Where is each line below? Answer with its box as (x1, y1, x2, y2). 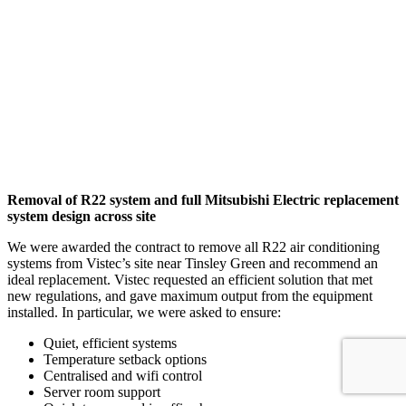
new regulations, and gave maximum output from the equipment (7, 287, 372, 304)
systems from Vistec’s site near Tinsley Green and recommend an (7, 255, 378, 271)
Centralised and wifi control (43, 367, 202, 383)
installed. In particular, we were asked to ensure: (7, 304, 281, 320)
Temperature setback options (43, 351, 207, 367)
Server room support (43, 383, 160, 400)
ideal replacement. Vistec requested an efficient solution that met (7, 271, 372, 287)
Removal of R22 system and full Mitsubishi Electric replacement (7, 191, 399, 208)
